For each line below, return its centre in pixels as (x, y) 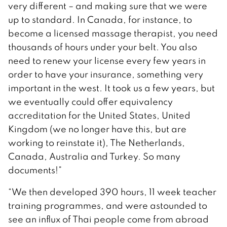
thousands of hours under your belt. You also (103, 47)
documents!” (35, 170)
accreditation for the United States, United (99, 115)
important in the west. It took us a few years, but (111, 88)
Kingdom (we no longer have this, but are (97, 129)
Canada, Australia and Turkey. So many (94, 156)
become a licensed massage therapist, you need (113, 33)
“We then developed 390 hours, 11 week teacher (112, 192)
